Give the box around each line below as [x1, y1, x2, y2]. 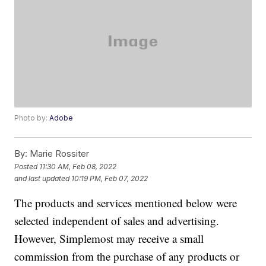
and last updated [14, 173, 70, 183]
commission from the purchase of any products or [14, 249, 240, 264]
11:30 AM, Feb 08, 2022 [39, 161, 117, 171]
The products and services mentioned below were [14, 195, 237, 211]
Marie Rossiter [27, 148, 90, 160]
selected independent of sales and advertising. [14, 213, 220, 229]
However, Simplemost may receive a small [14, 231, 204, 246]
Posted [14, 161, 40, 171]
